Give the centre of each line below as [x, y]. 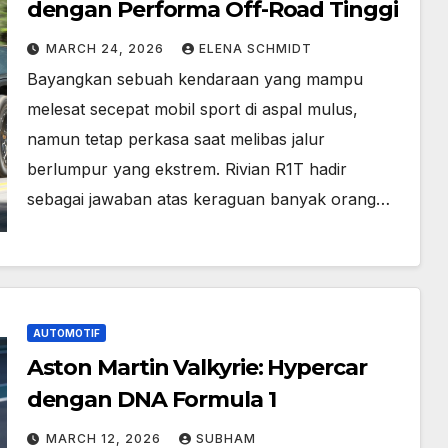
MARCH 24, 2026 [106, 48]
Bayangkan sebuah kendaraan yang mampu [194, 78]
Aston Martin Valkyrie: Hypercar [196, 367]
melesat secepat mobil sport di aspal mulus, [192, 108]
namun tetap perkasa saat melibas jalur [175, 138]
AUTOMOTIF [66, 332]
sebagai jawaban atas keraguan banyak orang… [208, 198]
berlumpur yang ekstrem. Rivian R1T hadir [186, 168]
